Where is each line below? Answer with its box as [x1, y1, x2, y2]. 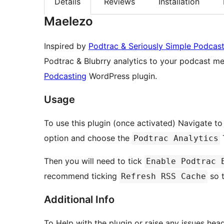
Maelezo [44, 14, 93, 29]
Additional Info [44, 193, 114, 206]
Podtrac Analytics [133, 133, 218, 143]
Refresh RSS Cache [121, 171, 206, 181]
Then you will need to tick [44, 156, 144, 166]
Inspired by [44, 41, 88, 51]
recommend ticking [44, 171, 119, 181]
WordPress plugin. [86, 71, 157, 81]
